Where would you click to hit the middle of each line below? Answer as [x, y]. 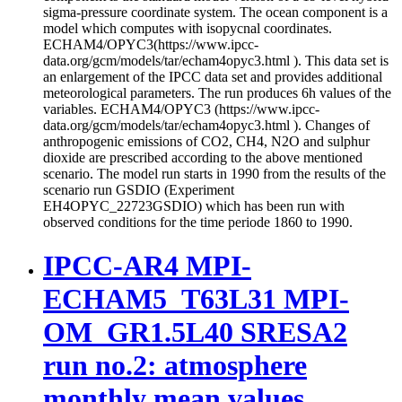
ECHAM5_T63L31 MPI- [196, 299]
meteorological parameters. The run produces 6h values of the [217, 92]
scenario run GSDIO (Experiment [139, 189]
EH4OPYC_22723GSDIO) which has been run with [194, 205]
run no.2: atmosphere [175, 365]
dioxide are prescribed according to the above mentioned [203, 157]
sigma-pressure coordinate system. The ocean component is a [215, 12]
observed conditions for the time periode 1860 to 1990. [198, 222]
